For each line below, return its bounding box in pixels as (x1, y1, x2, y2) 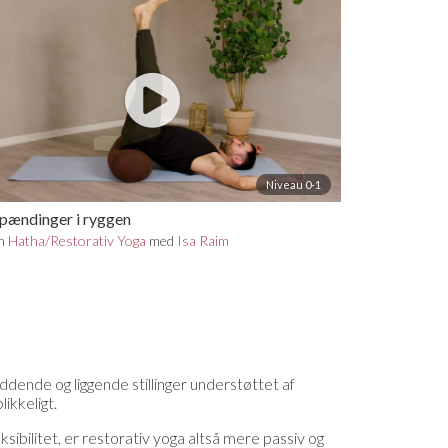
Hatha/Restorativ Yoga (8, 231, 147, 249)
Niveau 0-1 (265, 177, 321, 191)
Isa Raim (177, 231, 230, 249)
